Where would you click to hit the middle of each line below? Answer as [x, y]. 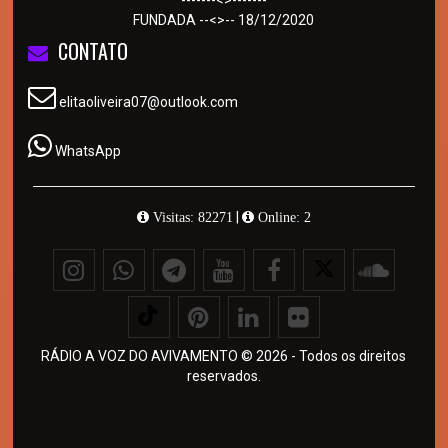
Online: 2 [282, 216]
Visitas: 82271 [190, 216]
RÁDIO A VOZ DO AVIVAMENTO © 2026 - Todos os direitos [224, 355]
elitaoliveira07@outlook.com [147, 101]
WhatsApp [88, 150]
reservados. [223, 375]
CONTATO [93, 50]
